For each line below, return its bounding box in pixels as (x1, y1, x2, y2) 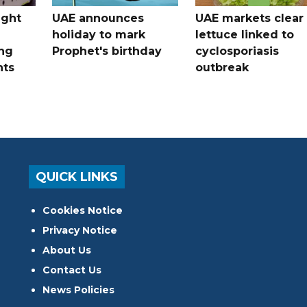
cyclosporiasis (195, 44, 279, 58)
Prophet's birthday (52, 44, 162, 58)
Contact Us (42, 263, 102, 276)
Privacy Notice (42, 223, 118, 236)
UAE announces (52, 11, 145, 25)
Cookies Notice (42, 204, 123, 217)
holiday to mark (52, 27, 146, 41)
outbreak (195, 60, 249, 74)
